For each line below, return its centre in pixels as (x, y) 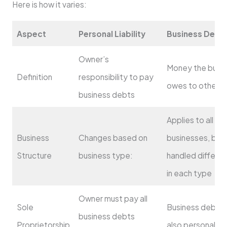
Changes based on (113, 138)
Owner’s (93, 59)
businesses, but (195, 138)
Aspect (31, 34)
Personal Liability (112, 34)
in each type (189, 173)
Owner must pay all (113, 199)
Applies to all (190, 120)
